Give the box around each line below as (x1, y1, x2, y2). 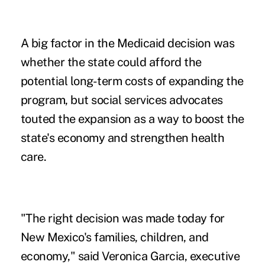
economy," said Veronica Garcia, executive (20, 248, 240, 263)
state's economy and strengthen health (20, 130, 225, 145)
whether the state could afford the (20, 54, 202, 69)
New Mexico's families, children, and (20, 230, 209, 244)
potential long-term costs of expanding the (20, 73, 244, 88)
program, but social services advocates (20, 92, 223, 107)
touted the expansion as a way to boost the (20, 111, 244, 126)
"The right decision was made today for (20, 211, 225, 225)
